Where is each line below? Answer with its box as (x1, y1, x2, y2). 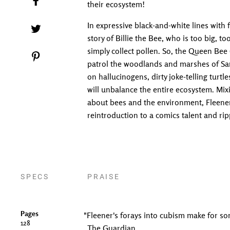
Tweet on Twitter (41, 23, 94, 33)
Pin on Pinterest (41, 50, 91, 61)
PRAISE (87, 171, 120, 181)
